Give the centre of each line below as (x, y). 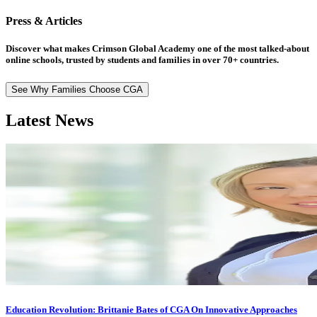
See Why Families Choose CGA (77, 89)
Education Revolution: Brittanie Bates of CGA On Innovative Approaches (151, 309)
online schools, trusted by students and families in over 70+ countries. (142, 60)
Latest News (50, 120)
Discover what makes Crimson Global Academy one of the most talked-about (157, 49)
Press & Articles (44, 21)
